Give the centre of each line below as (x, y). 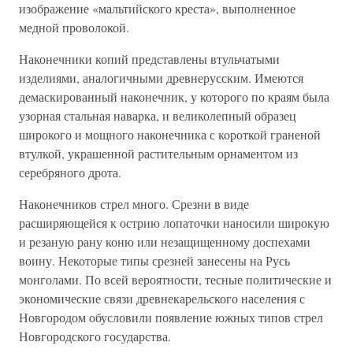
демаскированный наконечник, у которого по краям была (174, 97)
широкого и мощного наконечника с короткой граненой (170, 134)
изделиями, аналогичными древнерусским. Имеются (161, 78)
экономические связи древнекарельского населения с (162, 298)
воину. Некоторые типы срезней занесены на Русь (154, 260)
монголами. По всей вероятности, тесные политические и (175, 279)
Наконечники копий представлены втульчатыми (149, 59)
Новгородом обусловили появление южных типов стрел (171, 317)
